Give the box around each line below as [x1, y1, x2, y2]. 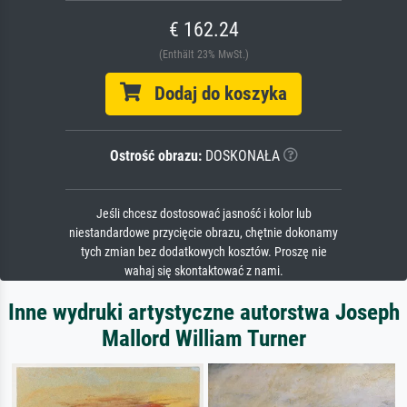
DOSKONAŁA [201, 146, 280, 164]
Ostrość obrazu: [109, 146, 202, 164]
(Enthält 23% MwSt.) [158, 47, 249, 61]
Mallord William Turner [101, 324, 306, 352]
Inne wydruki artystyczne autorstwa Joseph [7, 298, 400, 325]
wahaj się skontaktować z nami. [124, 263, 283, 279]
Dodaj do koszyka [141, 82, 287, 104]
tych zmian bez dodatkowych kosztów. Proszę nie [80, 243, 327, 260]
